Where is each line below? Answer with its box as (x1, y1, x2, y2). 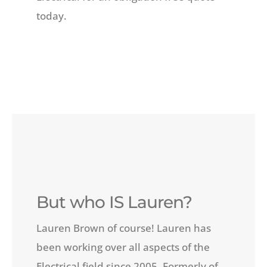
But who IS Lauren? (36, 191, 192, 212)
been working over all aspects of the (36, 240, 210, 254)
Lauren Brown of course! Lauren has (36, 221, 211, 235)
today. (36, 8, 67, 23)
